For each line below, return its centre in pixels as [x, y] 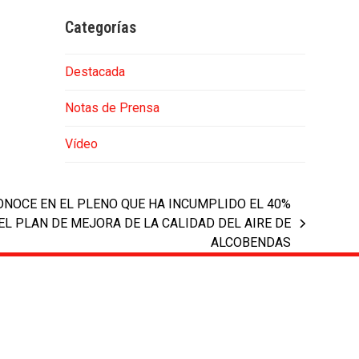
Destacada [95, 72]
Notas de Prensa [112, 108]
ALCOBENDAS [251, 243]
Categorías [100, 28]
